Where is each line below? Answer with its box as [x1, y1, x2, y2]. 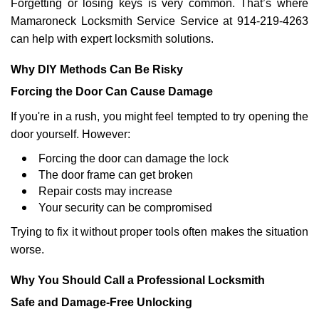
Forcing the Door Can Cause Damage [11, 85, 213, 98]
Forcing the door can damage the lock [38, 152, 229, 164]
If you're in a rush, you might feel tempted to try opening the [11, 110, 308, 122]
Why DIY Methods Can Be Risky [11, 63, 183, 75]
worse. [11, 244, 44, 256]
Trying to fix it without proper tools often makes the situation [11, 226, 308, 238]
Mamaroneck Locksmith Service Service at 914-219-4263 [11, 15, 308, 27]
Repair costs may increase [38, 185, 172, 197]
